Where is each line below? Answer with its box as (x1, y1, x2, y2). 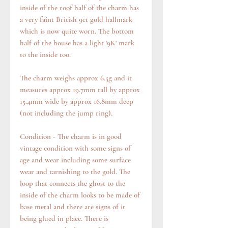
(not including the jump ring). (20, 108, 112, 118)
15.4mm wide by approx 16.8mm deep (20, 97, 133, 106)
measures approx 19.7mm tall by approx (20, 85, 140, 95)
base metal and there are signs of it (20, 202, 125, 212)
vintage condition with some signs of (20, 144, 131, 153)
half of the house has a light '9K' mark (20, 38, 134, 48)
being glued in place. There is (20, 214, 108, 223)
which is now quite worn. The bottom (20, 26, 134, 36)
